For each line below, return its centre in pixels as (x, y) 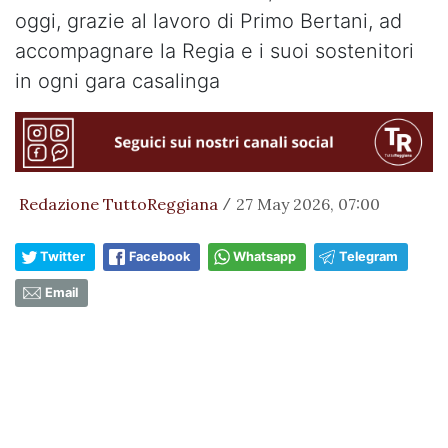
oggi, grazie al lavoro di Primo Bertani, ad (208, 21)
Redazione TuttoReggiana (118, 204)
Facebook (159, 257)
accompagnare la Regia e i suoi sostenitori (214, 51)
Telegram (368, 257)
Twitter (62, 257)
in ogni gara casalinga (117, 81)
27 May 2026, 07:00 (308, 204)
